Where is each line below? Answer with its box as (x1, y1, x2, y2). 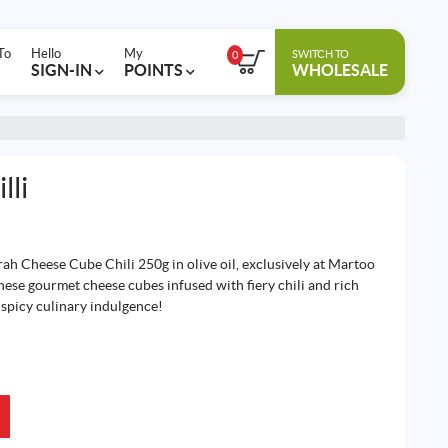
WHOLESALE (291, 60, 388, 79)
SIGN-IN (30, 60, 95, 79)
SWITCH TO (291, 47, 349, 60)
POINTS (123, 60, 186, 79)
